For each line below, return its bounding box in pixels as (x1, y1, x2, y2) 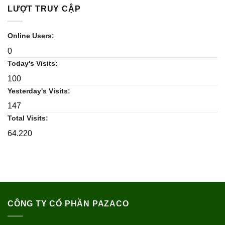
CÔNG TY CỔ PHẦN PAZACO (8, 199, 129, 208)
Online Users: (8, 32, 56, 40)
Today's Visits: (8, 59, 60, 67)
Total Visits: (8, 114, 50, 123)
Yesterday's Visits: (8, 86, 72, 95)
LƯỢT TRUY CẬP (8, 5, 81, 14)
